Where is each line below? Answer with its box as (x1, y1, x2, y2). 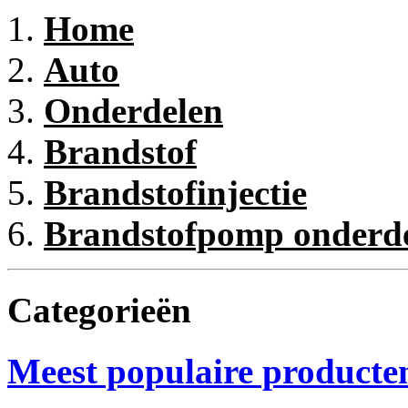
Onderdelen (44, 91, 223, 130)
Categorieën (7, 291, 191, 331)
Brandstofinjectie (44, 173, 307, 212)
